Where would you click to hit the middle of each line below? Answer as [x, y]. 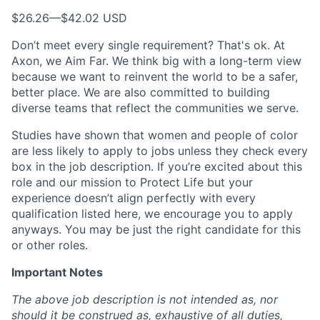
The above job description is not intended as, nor [145, 299]
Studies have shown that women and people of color [155, 135]
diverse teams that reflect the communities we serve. [155, 108]
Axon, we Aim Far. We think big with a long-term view [156, 61]
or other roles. [50, 245]
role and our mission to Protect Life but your [132, 182]
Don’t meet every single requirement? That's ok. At [148, 45]
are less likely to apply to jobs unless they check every [160, 151]
